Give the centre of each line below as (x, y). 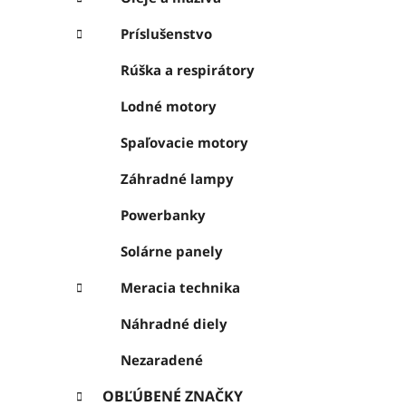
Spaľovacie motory (184, 143)
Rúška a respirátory (188, 70)
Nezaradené (162, 360)
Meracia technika (180, 288)
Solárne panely (172, 251)
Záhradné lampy (177, 179)
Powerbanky (163, 215)
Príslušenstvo (166, 34)
